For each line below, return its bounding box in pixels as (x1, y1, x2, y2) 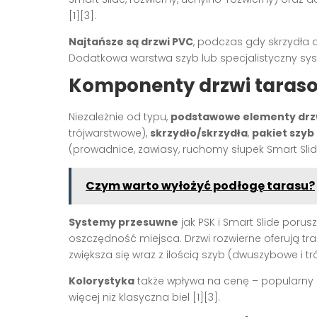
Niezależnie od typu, (69, 109, 171, 124)
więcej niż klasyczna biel (69, 289, 192, 304)
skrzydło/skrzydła (150, 125, 248, 140)
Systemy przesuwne (69, 214, 178, 229)
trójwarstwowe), (69, 125, 150, 140)
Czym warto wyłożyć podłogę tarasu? (86, 177, 315, 194)
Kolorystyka (69, 273, 134, 288)
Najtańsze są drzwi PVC (69, 34, 193, 49)
